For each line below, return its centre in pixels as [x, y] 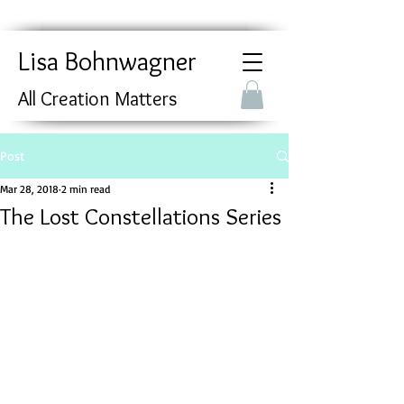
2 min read [86, 189]
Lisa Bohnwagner [107, 61]
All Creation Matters [97, 99]
